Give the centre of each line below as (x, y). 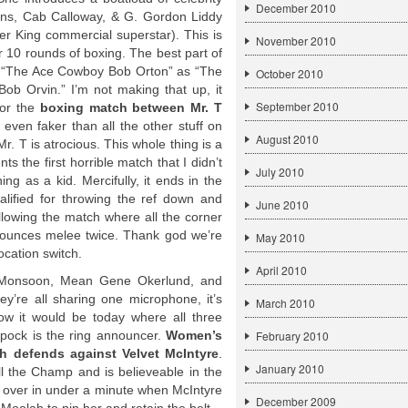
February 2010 (292, 336)
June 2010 (282, 204)
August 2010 (287, 139)
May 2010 (280, 237)
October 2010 (290, 73)
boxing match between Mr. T (131, 107)
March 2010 (286, 303)
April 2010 (281, 270)
